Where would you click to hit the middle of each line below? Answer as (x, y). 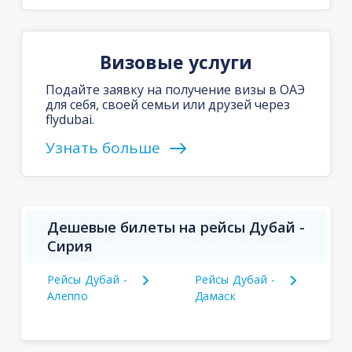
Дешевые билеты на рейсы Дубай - (176, 227)
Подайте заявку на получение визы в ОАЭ (175, 89)
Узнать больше (103, 147)
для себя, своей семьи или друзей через (167, 104)
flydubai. (70, 119)
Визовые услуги (176, 62)
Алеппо (68, 295)
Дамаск (215, 295)
